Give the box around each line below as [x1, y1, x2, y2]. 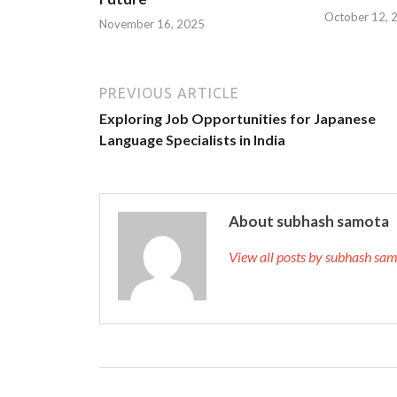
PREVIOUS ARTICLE [99, 85, 239, 102]
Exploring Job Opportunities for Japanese [99, 110, 376, 128]
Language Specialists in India [99, 131, 285, 149]
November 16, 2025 [99, 17, 205, 32]
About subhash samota [229, 212, 389, 231]
